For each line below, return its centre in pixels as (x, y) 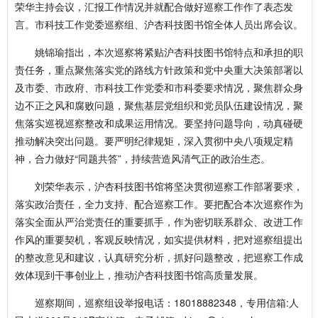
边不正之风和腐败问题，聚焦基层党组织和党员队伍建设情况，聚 (159, 105)
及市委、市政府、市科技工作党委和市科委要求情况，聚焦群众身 (159, 87)
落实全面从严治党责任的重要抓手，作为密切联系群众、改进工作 (159, 221)
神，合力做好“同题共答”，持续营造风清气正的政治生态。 (143, 158)
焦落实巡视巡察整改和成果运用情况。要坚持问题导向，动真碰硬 (159, 123)
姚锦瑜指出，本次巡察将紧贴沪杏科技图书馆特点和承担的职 (169, 52)
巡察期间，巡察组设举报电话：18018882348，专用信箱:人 (167, 302)
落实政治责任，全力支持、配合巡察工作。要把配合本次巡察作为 (159, 204)
